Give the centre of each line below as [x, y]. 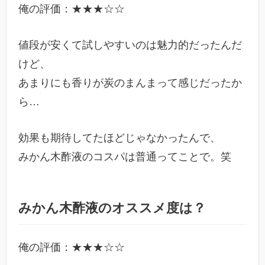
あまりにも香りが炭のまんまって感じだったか [130, 83]
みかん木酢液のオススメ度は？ [112, 208]
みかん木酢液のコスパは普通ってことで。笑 [125, 156]
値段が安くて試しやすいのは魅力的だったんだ [130, 45]
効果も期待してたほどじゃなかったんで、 [119, 138]
